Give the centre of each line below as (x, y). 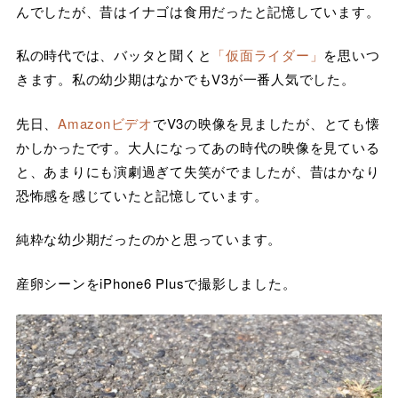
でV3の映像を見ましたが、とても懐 (266, 123)
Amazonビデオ (105, 123)
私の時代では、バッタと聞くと (114, 55)
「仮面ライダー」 (268, 55)
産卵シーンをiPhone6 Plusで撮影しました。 (156, 283)
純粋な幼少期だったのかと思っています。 (149, 239)
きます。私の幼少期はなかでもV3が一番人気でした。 (185, 79)
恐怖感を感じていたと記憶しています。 (142, 195)
